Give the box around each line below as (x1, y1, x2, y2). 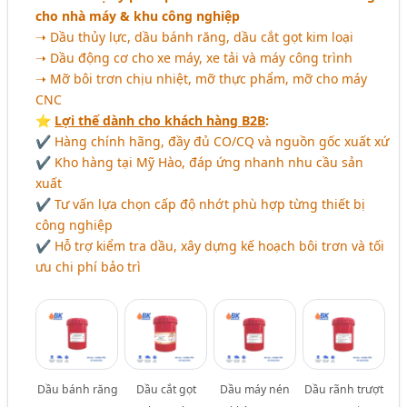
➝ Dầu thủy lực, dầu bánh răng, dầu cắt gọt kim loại (35, 28, 354, 46)
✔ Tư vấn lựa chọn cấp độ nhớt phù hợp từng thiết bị (35, 195, 366, 213)
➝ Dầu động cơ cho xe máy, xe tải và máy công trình (35, 49, 353, 67)
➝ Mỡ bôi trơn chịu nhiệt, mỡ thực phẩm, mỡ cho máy (35, 70, 368, 88)
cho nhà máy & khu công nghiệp (35, 7, 241, 25)
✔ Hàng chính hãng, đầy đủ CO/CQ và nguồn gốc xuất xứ (35, 133, 390, 151)
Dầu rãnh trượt (303, 382, 383, 398)
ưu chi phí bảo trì (35, 258, 142, 276)
